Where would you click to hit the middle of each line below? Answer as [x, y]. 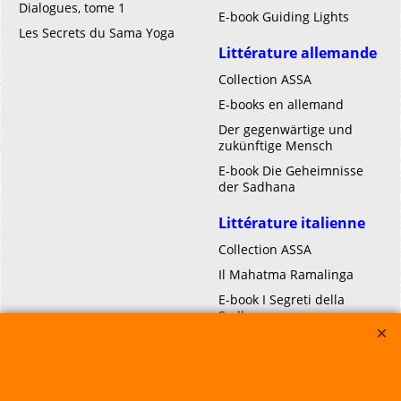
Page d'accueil [74, 377]
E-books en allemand [281, 104]
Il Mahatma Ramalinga [286, 274]
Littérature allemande [298, 53]
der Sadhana [257, 187]
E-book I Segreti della [282, 299]
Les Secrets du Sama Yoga [97, 33]
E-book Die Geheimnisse [291, 171]
